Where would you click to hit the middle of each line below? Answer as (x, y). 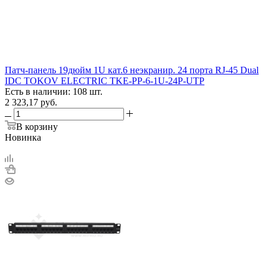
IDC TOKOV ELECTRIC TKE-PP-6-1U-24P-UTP (105, 80)
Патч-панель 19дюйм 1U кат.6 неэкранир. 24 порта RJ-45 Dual (132, 70)
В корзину (37, 126)
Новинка (23, 137)
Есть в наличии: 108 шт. (54, 91)
